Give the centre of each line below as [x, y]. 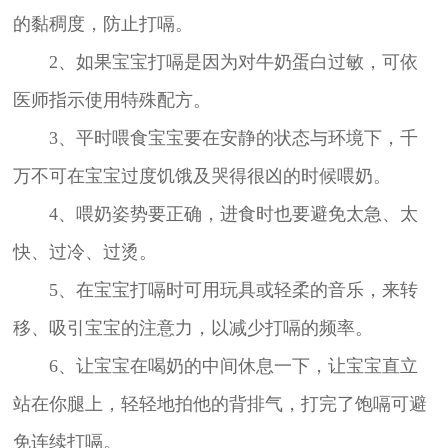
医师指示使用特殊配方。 [111, 100]
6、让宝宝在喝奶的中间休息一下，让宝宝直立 [215, 366]
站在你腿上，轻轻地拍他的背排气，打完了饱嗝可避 [219, 404]
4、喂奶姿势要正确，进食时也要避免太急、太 [215, 214]
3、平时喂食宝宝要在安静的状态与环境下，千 [215, 138]
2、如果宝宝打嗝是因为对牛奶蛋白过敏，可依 [215, 62]
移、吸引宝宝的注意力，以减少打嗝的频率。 [192, 328]
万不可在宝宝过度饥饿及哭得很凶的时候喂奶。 [201, 176]
